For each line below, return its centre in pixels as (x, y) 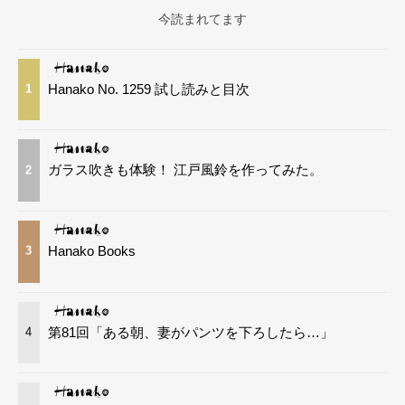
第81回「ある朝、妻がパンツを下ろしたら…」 (191, 332)
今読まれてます (202, 19)
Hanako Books (92, 250)
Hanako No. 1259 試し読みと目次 (149, 89)
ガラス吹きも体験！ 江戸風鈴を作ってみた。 (186, 170)
